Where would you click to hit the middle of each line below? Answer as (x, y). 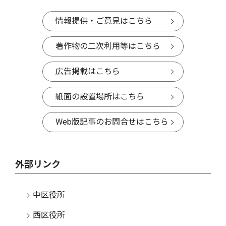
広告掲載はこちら (88, 72)
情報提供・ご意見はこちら (104, 21)
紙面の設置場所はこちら (100, 97)
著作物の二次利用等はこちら (108, 46)
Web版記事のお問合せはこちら (112, 122)
